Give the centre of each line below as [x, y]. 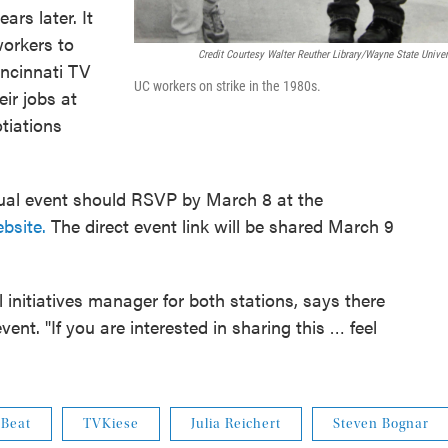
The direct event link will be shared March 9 [220, 226]
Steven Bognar [381, 424]
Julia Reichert [236, 424]
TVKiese [111, 424]
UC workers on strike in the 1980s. [227, 85]
